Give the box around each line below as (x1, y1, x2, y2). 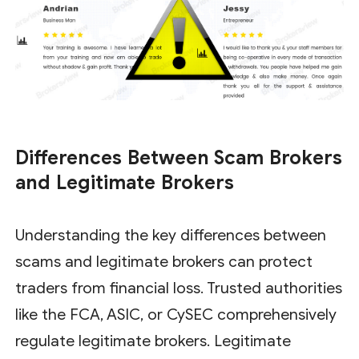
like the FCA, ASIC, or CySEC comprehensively (15, 305, 337, 324)
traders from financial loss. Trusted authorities (15, 278, 343, 297)
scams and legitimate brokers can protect (15, 252, 313, 271)
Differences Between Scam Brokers (15, 145, 343, 170)
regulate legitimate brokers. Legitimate (15, 331, 292, 350)
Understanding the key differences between (15, 225, 327, 244)
